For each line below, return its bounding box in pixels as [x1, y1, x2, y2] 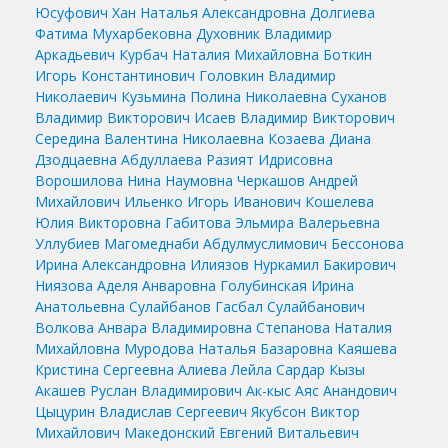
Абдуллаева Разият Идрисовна [121, 149, 333, 169]
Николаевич [35, 86, 117, 106]
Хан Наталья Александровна [112, 2, 306, 22]
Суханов [331, 86, 387, 106]
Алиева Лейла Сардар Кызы [178, 359, 365, 379]
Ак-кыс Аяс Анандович [246, 380, 397, 400]
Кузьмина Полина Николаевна [121, 86, 327, 106]
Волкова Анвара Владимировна [35, 317, 252, 337]
